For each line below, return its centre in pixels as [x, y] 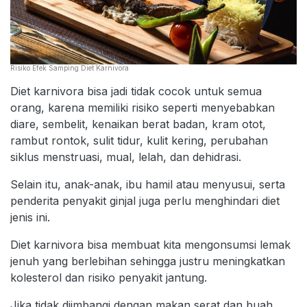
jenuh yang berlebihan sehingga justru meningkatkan [148, 261]
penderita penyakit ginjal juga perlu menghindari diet [145, 200]
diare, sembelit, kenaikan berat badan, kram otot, [138, 124]
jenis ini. [30, 217]
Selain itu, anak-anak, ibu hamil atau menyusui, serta [148, 184]
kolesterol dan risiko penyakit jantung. [109, 277]
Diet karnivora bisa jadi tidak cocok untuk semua [136, 91]
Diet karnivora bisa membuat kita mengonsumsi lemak [150, 244]
